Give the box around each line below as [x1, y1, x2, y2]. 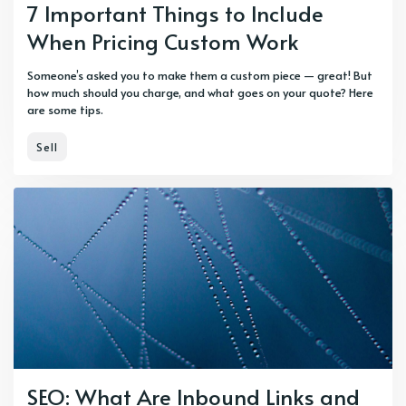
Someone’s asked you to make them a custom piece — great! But [27, 66, 372, 83]
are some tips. [27, 101, 103, 118]
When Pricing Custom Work [27, 25, 298, 56]
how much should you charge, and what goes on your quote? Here [27, 83, 373, 101]
